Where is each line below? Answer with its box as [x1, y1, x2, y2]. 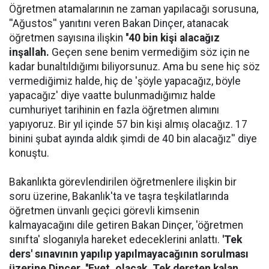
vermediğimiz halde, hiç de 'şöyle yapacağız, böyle [9, 75, 241, 87]
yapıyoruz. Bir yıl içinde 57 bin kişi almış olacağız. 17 [9, 118, 247, 130]
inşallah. [9, 46, 49, 58]
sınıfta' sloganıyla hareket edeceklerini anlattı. [9, 234, 222, 246]
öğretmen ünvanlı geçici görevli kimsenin [9, 205, 199, 217]
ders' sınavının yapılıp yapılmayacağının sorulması [9, 248, 249, 260]
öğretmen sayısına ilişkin [9, 32, 125, 44]
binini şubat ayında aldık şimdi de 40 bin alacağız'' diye [9, 133, 257, 145]
